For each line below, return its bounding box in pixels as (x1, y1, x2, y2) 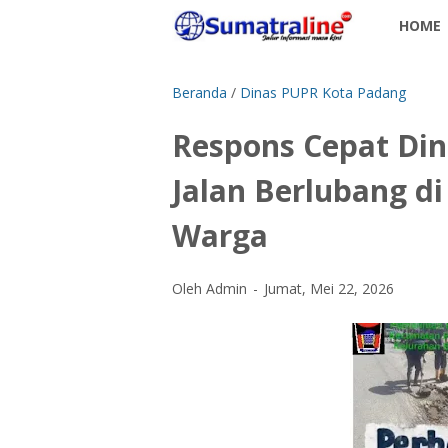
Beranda (172, 83, 227, 102)
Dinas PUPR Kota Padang (240, 83, 406, 102)
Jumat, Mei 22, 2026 (264, 279, 394, 298)
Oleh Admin (172, 279, 251, 298)
